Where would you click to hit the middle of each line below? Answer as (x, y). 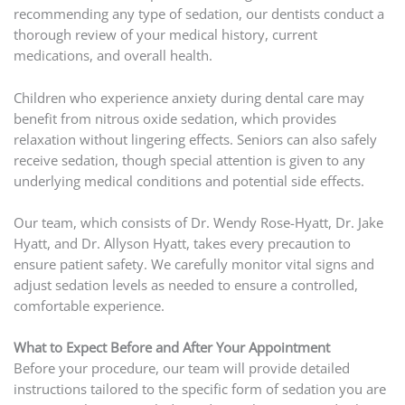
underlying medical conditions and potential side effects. (188, 180)
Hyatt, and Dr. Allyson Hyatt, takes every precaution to (182, 243)
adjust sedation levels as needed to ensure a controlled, (185, 284)
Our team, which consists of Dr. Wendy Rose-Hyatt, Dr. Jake (198, 222)
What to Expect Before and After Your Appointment (171, 348)
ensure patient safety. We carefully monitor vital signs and (193, 264)
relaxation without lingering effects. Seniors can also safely (195, 139)
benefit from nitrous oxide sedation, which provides (174, 118)
